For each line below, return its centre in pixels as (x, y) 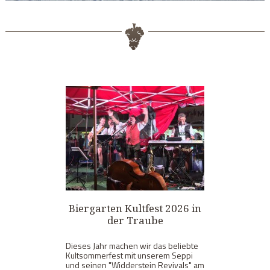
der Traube (135, 220)
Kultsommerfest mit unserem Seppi (129, 255)
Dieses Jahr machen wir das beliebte (132, 245)
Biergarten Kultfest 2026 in (135, 208)
